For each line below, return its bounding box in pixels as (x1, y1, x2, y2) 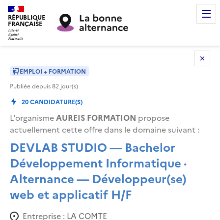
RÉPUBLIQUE (8, 13, 45, 21)
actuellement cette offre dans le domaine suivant (10, 123, 195, 135)
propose (138, 111, 169, 123)
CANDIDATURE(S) (28, 97, 82, 106)
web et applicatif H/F (10, 185, 132, 202)
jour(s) (59, 81, 78, 90)
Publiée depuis (10, 81, 52, 90)
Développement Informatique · (10, 154, 186, 170)
